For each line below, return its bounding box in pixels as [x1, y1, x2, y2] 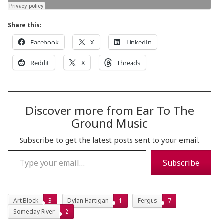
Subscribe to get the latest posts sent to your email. [20, 134, 199, 145]
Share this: [8, 21, 42, 29]
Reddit [30, 58, 49, 67]
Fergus [138, 196, 157, 205]
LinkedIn [126, 37, 152, 46]
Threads [117, 58, 140, 67]
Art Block [13, 196, 38, 205]
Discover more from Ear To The [25, 102, 194, 118]
